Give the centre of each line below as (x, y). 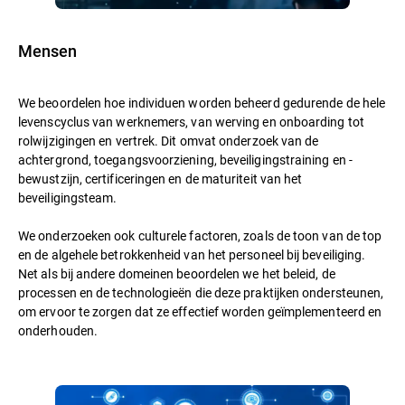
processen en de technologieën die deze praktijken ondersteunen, (201, 292)
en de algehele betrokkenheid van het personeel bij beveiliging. (192, 254)
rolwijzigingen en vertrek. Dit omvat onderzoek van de (169, 140)
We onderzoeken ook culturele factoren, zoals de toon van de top (200, 235)
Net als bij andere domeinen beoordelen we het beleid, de (177, 273)
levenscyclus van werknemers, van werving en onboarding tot (191, 121)
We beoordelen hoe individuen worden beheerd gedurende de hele (202, 102)
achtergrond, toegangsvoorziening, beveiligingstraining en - (185, 159)
